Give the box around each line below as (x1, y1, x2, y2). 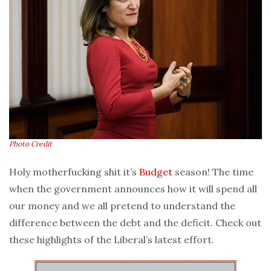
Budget (139, 165, 172, 178)
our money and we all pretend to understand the (9, 199, 235, 212)
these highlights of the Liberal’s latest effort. (9, 233, 214, 246)
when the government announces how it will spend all (9, 182, 257, 195)
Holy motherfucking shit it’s (9, 165, 139, 178)
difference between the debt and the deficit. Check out (9, 216, 261, 229)
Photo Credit (9, 139, 52, 148)
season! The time (172, 165, 253, 178)
